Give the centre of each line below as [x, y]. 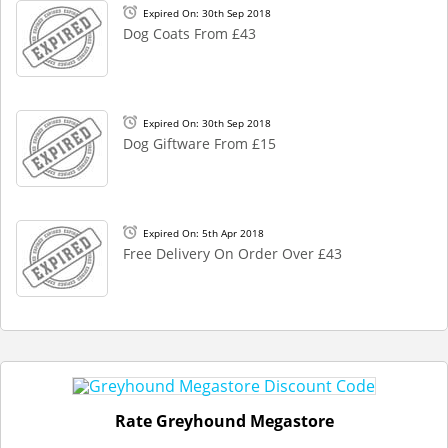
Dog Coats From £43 [189, 33]
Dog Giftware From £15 [199, 143]
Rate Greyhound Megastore [224, 421]
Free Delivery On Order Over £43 [232, 253]
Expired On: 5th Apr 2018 [203, 233]
